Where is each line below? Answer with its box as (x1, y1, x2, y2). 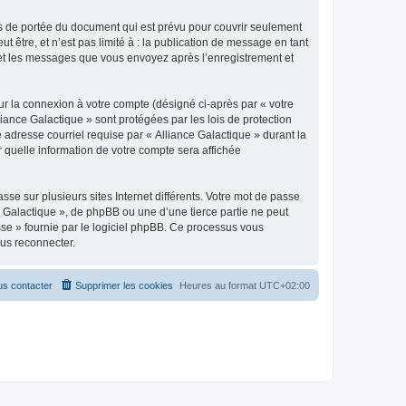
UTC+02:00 (259, 280, 310, 291)
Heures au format (179, 280, 259, 291)
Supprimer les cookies (75, 280, 173, 291)
